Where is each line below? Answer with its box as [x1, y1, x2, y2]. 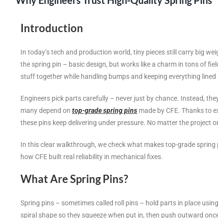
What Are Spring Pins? [20, 172, 128, 186]
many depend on [20, 107, 72, 115]
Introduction [20, 21, 83, 35]
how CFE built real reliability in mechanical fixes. [20, 153, 163, 161]
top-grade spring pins [72, 107, 137, 115]
